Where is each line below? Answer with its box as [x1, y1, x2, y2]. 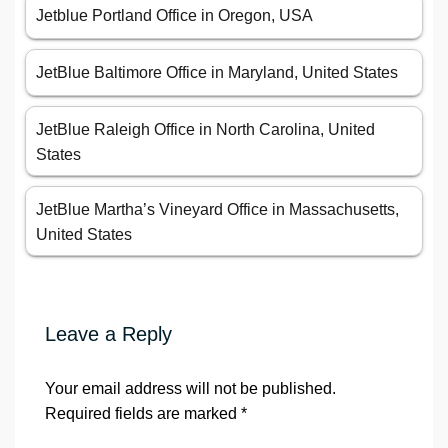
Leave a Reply [45, 323, 172, 346]
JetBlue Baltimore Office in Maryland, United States [36, 64, 398, 82]
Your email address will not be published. [45, 380, 336, 398]
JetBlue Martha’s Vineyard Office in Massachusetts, [36, 201, 399, 219]
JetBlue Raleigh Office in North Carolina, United [36, 121, 375, 139]
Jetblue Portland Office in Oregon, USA [36, 7, 313, 25]
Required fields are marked [45, 405, 241, 423]
